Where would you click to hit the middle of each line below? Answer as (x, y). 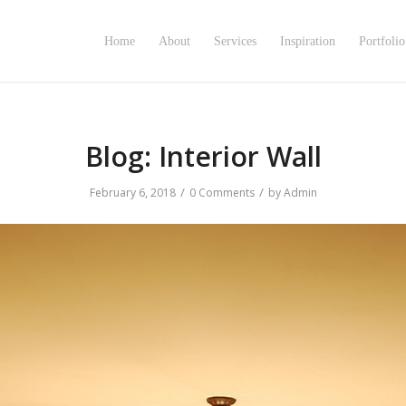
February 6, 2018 (132, 193)
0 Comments (222, 193)
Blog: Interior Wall (203, 156)
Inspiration (307, 41)
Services (235, 41)
